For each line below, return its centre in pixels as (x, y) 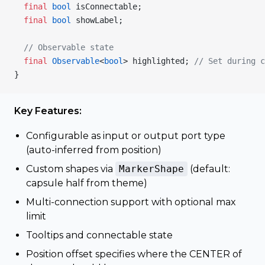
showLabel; (97, 20)
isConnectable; (106, 7)
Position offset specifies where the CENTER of (134, 254)
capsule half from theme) (87, 183)
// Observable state (64, 47)
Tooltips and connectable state (99, 235)
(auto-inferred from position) (94, 150)
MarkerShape (151, 169)
